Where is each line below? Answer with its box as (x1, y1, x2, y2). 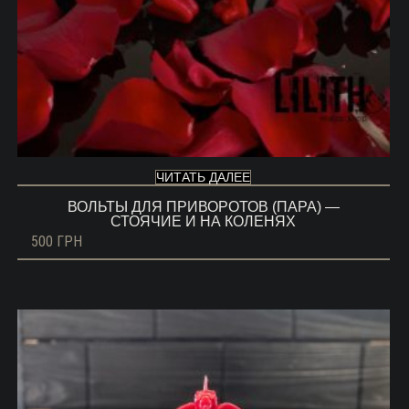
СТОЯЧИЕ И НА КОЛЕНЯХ (110, 214, 297, 230)
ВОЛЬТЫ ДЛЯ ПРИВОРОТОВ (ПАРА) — (67, 199, 340, 215)
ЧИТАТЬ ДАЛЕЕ (156, 170, 251, 185)
